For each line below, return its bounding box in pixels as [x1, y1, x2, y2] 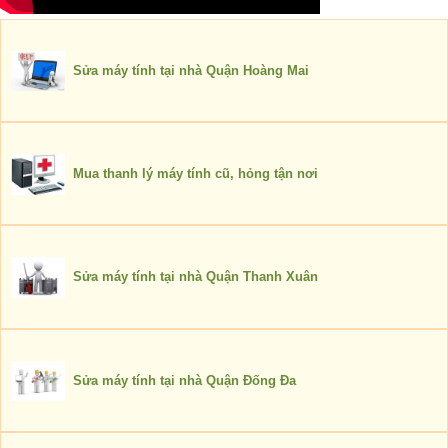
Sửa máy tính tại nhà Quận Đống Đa [73, 372, 296, 388]
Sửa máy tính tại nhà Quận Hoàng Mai [73, 62, 309, 78]
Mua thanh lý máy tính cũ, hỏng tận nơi [73, 166, 318, 182]
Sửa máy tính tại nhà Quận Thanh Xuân [73, 269, 318, 285]
